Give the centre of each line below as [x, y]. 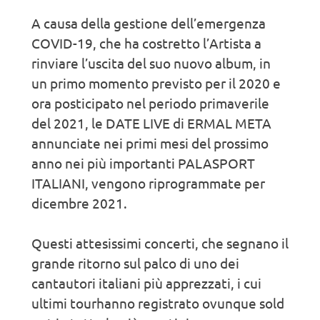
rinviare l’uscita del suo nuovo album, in [151, 63]
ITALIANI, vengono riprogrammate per [148, 183]
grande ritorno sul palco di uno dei [135, 263]
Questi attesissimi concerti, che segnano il [160, 243]
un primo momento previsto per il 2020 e [156, 83]
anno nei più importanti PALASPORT [143, 163]
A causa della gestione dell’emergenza [149, 23]
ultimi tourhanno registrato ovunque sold [158, 303]
